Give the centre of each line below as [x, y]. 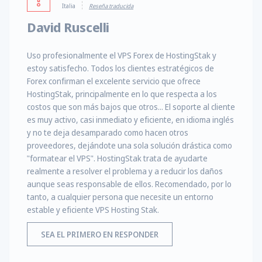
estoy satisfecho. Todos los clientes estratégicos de [120, 68]
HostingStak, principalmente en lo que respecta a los [122, 94]
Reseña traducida [111, 6]
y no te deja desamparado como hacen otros [108, 133]
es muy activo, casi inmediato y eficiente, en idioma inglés [130, 120]
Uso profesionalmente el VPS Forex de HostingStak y [122, 56]
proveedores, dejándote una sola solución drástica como [130, 146]
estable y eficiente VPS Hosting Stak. [93, 210]
